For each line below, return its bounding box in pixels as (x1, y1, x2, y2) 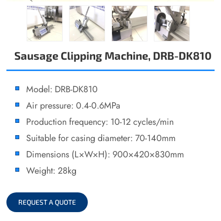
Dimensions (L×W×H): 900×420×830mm (26, 147, 184, 161)
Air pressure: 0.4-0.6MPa (26, 99, 121, 112)
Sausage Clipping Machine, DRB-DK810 (14, 49, 212, 63)
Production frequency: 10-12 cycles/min (26, 115, 174, 129)
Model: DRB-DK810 (26, 82, 98, 96)
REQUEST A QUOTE (18, 197, 76, 206)
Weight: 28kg (26, 164, 77, 178)
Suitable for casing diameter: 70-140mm (26, 131, 176, 145)
